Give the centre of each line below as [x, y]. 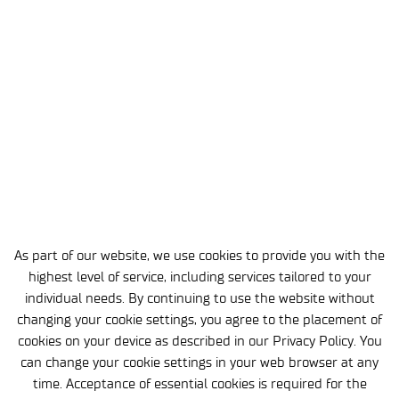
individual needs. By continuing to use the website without [199, 298]
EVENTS [29, 224]
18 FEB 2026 [42, 51]
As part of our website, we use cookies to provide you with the [199, 255]
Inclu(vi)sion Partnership [137, 128]
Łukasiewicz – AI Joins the [144, 93]
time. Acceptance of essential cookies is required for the [199, 383]
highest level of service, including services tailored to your [199, 277]
